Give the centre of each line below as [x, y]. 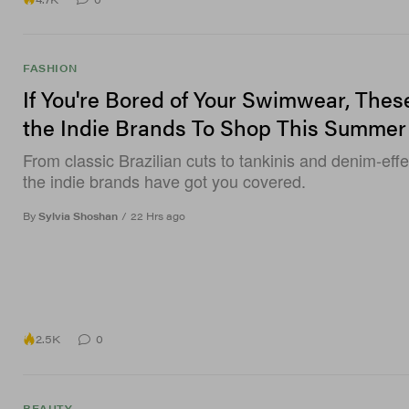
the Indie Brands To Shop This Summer [215, 127]
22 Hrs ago [158, 216]
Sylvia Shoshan [78, 216]
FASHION [50, 68]
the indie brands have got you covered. [164, 181]
